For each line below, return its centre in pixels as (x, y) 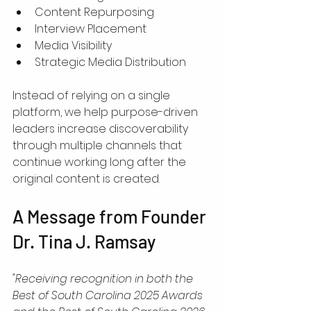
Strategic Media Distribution (110, 62)
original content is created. (86, 178)
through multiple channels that (99, 145)
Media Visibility (73, 45)
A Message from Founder (111, 216)
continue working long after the (101, 162)
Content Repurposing (94, 12)
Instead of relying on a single (93, 95)
